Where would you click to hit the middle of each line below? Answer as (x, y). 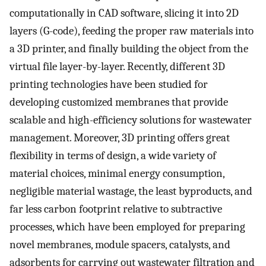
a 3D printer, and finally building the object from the (129, 49)
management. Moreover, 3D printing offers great (120, 138)
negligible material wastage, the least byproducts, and (131, 191)
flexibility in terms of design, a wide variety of (113, 156)
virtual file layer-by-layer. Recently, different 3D (117, 67)
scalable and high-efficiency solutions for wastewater (131, 120)
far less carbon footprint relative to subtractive (116, 209)
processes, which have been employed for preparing (127, 227)
